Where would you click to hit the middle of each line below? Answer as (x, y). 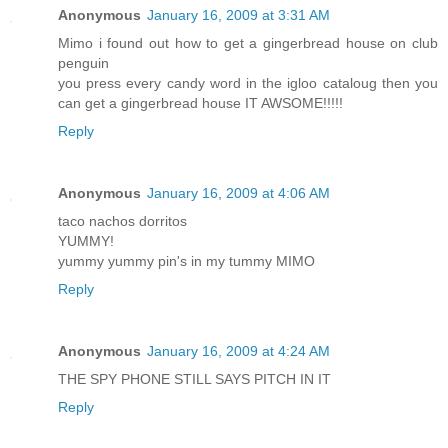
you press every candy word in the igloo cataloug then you (248, 83)
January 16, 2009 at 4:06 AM (238, 193)
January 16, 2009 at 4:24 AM (238, 351)
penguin (83, 63)
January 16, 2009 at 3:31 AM (238, 15)
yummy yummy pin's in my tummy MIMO (186, 261)
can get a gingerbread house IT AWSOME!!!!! (200, 103)
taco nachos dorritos (122, 221)
